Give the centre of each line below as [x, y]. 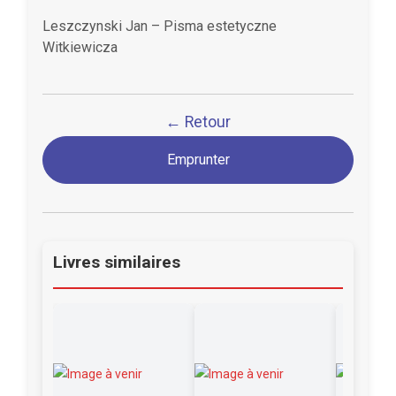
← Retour [198, 122]
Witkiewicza [80, 48]
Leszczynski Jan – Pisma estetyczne [160, 27]
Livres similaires [117, 263]
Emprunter [198, 160]
